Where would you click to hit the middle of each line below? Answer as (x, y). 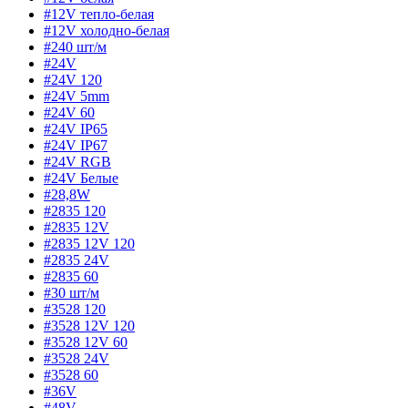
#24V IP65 (76, 129)
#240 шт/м (75, 47)
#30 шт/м (71, 293)
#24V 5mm (76, 97)
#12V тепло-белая (99, 15)
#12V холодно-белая (107, 31)
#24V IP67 (76, 146)
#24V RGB (77, 162)
